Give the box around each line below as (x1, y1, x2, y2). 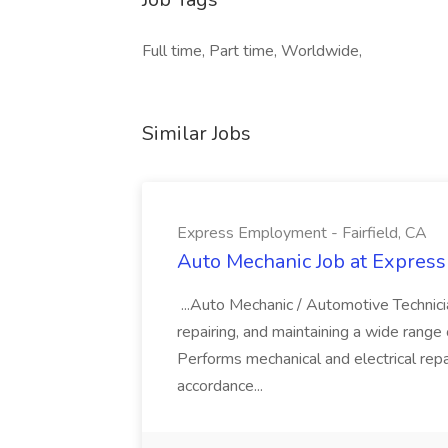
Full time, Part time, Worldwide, (142, 40, 362, 62)
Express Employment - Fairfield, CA (177, 222, 427, 244)
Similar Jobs (142, 120, 251, 147)
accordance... (177, 375, 267, 397)
